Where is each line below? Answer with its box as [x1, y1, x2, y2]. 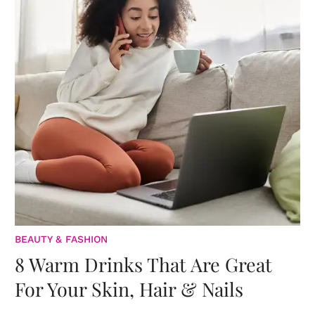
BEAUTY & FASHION [15, 233, 108, 245]
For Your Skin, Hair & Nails [15, 276, 243, 302]
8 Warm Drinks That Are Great [15, 252, 272, 278]
